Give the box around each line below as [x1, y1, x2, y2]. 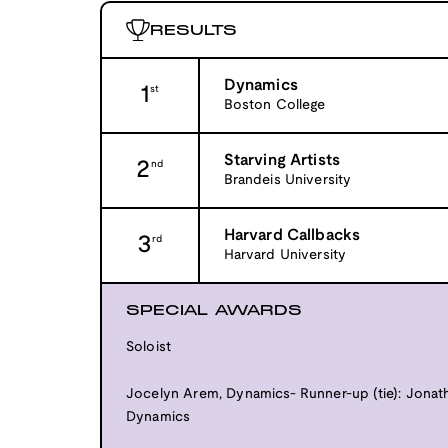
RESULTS [150, 21, 237, 40]
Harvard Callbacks [223, 227, 361, 243]
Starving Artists [223, 152, 341, 168]
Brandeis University [223, 173, 352, 187]
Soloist [126, 340, 172, 354]
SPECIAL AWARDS [126, 300, 302, 319]
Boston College [223, 98, 326, 112]
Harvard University [223, 248, 347, 262]
